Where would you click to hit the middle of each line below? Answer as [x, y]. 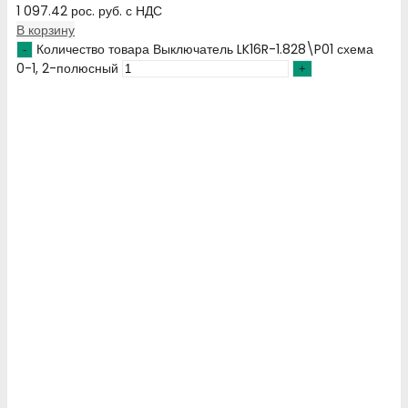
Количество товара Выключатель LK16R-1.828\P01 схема [205, 50]
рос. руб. [97, 11]
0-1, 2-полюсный [67, 69]
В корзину [46, 31]
